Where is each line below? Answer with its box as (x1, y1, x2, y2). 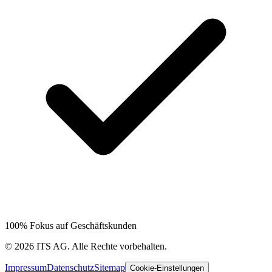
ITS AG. (34, 241, 72, 252)
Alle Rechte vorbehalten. (72, 241, 167, 252)
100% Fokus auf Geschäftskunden (5, 220, 137, 231)
